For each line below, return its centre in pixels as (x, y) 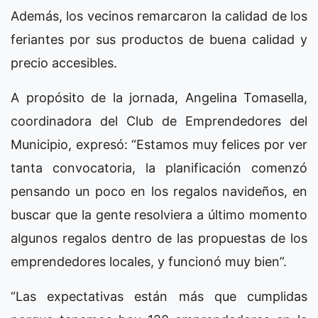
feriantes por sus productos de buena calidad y (159, 39)
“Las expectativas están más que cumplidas (159, 296)
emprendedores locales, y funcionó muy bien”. (149, 261)
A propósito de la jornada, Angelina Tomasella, (159, 97)
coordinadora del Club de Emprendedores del (159, 121)
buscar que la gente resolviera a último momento (159, 214)
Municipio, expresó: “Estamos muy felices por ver (159, 144)
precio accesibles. (64, 62)
